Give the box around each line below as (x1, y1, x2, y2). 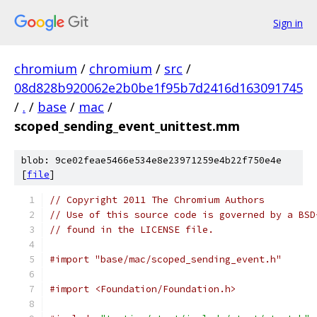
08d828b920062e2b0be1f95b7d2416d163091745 (14, 79, 303, 96)
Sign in (273, 16, 303, 30)
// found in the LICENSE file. (50, 224, 214, 236)
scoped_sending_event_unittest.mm (14, 117, 240, 134)
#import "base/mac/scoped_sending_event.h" (50, 253, 282, 265)
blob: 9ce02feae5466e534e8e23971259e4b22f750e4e (21, 154, 282, 166)
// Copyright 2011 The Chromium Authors (50, 194, 265, 206)
